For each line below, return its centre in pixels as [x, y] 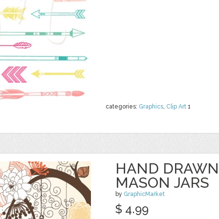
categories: [122, 107]
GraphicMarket [144, 194]
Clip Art [176, 107]
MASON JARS [162, 183]
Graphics [151, 107]
